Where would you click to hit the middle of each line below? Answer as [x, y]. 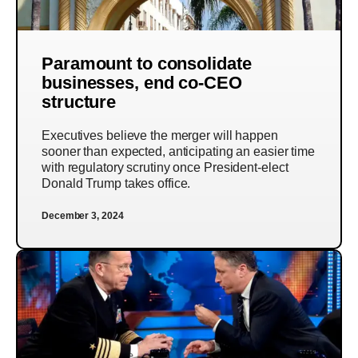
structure [79, 102]
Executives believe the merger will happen [160, 135]
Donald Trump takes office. [116, 183]
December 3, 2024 [83, 216]
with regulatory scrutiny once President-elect [165, 167]
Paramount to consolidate [147, 64]
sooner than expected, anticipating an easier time [179, 151]
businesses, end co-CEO [142, 83]
